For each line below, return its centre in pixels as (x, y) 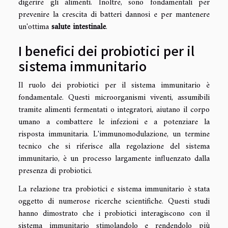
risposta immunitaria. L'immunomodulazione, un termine (114, 135)
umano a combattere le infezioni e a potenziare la (114, 122)
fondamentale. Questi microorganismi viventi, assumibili (114, 98)
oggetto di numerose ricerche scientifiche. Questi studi (114, 202)
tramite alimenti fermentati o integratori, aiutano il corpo (114, 110)
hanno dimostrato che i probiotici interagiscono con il (114, 214)
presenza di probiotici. (55, 171)
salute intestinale (79, 27)
